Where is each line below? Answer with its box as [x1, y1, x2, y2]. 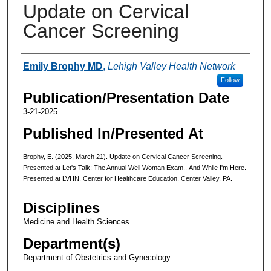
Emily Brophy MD [22, 60, 103, 71]
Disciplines [22, 200, 100, 217]
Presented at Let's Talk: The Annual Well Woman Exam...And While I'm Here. [22, 163, 246, 171]
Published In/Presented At [22, 125, 203, 142]
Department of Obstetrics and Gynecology [22, 253, 171, 263]
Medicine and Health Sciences [22, 217, 129, 227]
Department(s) [22, 235, 120, 252]
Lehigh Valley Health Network [107, 60, 235, 71]
